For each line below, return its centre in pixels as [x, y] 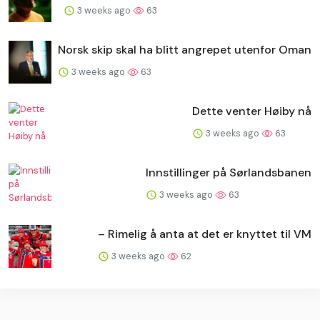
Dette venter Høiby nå [252, 111]
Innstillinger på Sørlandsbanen [229, 172]
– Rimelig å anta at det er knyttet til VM [205, 234]
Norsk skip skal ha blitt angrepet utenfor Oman [185, 49]
